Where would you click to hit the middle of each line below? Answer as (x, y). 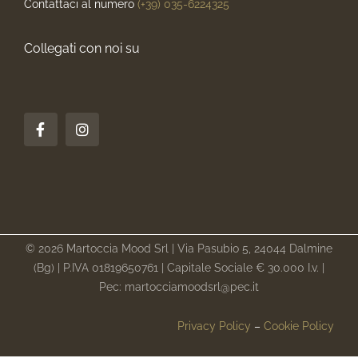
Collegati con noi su (82, 48)
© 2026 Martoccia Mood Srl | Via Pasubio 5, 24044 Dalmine (179, 248)
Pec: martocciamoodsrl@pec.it (179, 286)
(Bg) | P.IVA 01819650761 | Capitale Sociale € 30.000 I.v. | (179, 267)
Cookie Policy (299, 326)
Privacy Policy (215, 326)
